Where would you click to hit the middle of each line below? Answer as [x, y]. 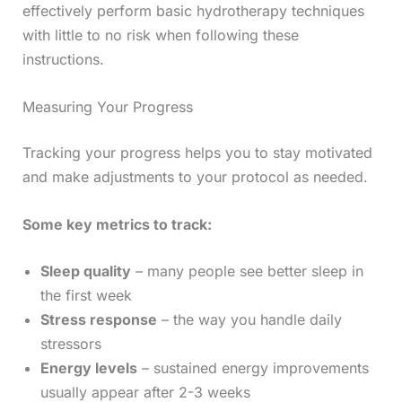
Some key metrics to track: [117, 224]
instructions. [63, 60]
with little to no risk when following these [160, 35]
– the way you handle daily [249, 320]
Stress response [98, 320]
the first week [86, 296]
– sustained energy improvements [253, 368]
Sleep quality [85, 271]
